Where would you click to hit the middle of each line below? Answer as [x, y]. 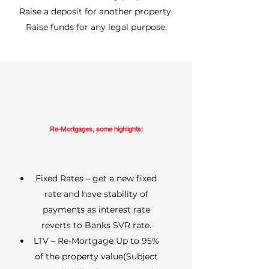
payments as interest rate [96, 210]
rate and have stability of [96, 194]
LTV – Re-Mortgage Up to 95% [96, 241]
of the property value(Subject [96, 256]
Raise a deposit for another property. [96, 11]
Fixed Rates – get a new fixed [96, 178]
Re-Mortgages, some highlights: [96, 129]
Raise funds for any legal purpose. [96, 27]
